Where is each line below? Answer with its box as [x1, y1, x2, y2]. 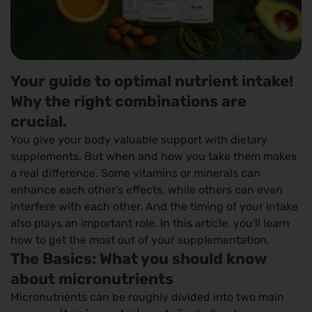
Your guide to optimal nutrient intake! [10, 72, 293, 91]
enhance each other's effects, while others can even [10, 183, 283, 197]
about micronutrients [10, 270, 173, 289]
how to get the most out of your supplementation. [10, 233, 270, 247]
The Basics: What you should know [10, 249, 267, 269]
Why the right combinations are [10, 92, 247, 111]
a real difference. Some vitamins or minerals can [10, 166, 260, 180]
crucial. [10, 112, 67, 132]
